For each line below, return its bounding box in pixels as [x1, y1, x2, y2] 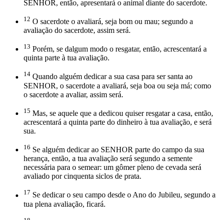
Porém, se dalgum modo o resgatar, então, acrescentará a [30, 45, 207, 54]
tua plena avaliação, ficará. [24, 199, 106, 208]
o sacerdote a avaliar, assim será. [24, 90, 123, 99]
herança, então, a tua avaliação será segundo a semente [24, 154, 192, 163]
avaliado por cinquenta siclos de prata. [24, 172, 141, 181]
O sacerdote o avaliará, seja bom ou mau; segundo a [30, 17, 193, 26]
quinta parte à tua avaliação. [24, 54, 110, 62]
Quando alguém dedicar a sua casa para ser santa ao [30, 72, 192, 81]
